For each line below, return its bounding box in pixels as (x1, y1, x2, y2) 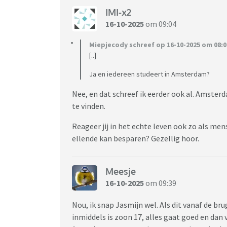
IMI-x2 (105, 7, 131, 18)
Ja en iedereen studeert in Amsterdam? (89, 69, 210, 79)
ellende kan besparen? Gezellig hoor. (72, 133, 199, 143)
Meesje (105, 166, 136, 177)
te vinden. (72, 100, 105, 111)
